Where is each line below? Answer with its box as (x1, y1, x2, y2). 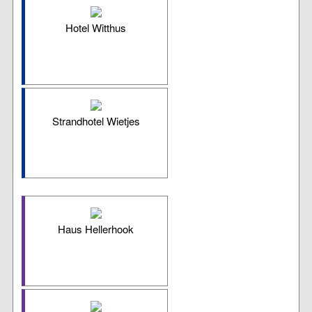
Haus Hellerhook (58, 221, 134, 237)
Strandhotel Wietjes (52, 114, 140, 129)
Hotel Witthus (65, 20, 127, 36)
